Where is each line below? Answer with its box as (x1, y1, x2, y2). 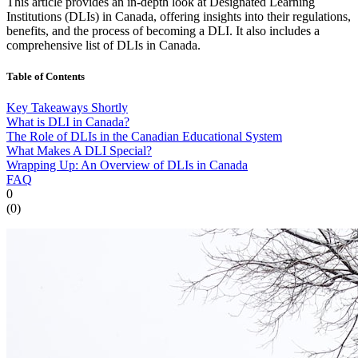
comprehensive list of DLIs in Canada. (6, 38, 201, 52)
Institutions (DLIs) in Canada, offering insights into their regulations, (6, 9, 351, 23)
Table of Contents (6, 70, 85, 82)
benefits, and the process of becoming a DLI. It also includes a (6, 23, 320, 38)
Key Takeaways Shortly (6, 101, 128, 115)
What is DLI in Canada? (6, 115, 129, 129)
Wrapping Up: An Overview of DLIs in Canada (6, 158, 248, 173)
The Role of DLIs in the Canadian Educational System (6, 129, 282, 144)
